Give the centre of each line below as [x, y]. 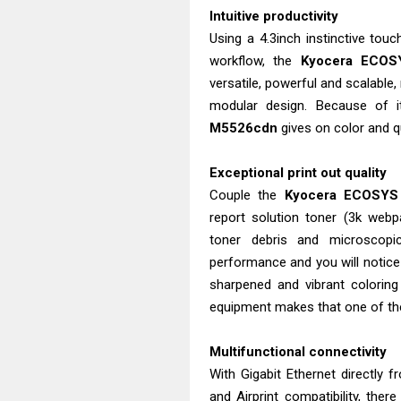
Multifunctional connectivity [298, 352]
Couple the [247, 195]
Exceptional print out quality [298, 173]
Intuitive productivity [274, 16]
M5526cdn [243, 128]
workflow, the [255, 61]
